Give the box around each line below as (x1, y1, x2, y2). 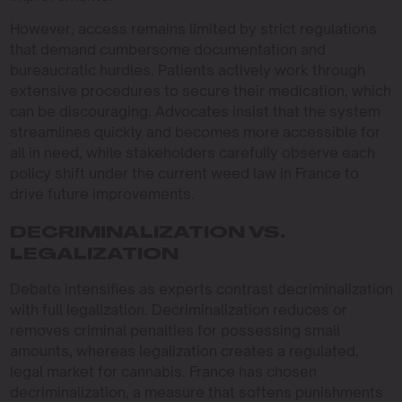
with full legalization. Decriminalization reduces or (9, 300, 347, 319)
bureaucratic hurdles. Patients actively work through (9, 60, 365, 79)
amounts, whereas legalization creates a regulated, (9, 341, 359, 360)
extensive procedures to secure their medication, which (9, 81, 391, 100)
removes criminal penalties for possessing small (9, 320, 340, 339)
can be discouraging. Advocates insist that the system (9, 101, 380, 120)
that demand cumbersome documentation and (9, 39, 326, 58)
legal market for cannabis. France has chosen (9, 362, 317, 380)
